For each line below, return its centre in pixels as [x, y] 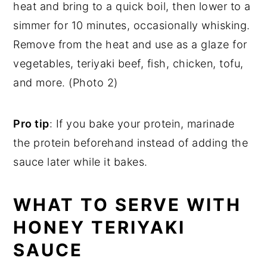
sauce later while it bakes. [80, 162]
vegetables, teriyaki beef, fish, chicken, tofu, [128, 63]
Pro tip [31, 123]
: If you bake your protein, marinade [142, 123]
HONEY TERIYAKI [100, 227]
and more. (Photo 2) [66, 82]
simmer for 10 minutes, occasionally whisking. [132, 25]
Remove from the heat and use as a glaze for [130, 44]
